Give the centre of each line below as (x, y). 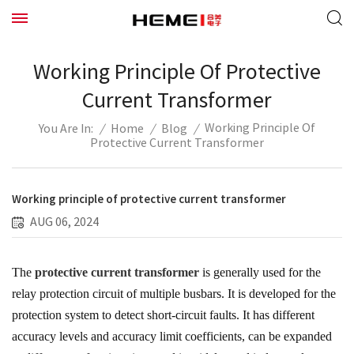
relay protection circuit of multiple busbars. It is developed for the (174, 294)
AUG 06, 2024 (64, 222)
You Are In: (66, 129)
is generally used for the (260, 272)
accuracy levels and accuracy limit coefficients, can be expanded (172, 336)
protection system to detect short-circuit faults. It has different (163, 315)
